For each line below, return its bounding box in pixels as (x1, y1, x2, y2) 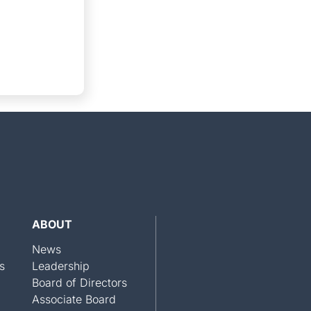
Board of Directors (32, 275, 127, 289)
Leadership (32, 258, 90, 273)
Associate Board (32, 292, 116, 306)
